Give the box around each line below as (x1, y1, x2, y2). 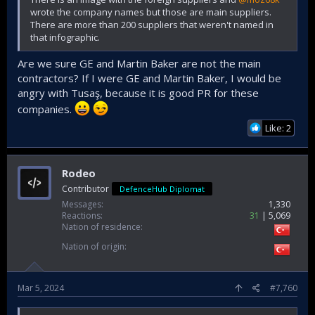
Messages (62, 198, 101, 210)
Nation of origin (62, 240, 124, 252)
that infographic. (30, 30, 100, 44)
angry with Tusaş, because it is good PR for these (18, 86, 259, 100)
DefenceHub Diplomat (120, 184, 205, 194)
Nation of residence (62, 221, 141, 233)
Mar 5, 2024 (18, 282, 64, 294)
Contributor (62, 183, 109, 195)
